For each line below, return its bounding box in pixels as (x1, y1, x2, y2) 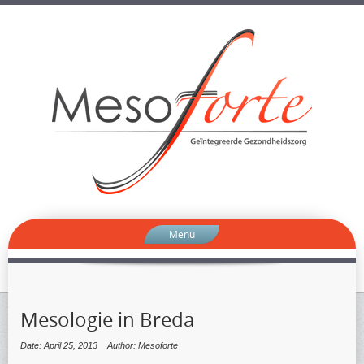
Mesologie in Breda (20, 306, 194, 333)
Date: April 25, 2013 (20, 340, 97, 351)
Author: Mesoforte (107, 340, 178, 351)
